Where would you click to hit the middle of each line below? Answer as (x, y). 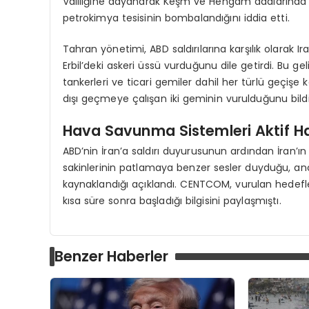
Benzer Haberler (111, 257)
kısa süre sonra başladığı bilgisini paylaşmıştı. (172, 200)
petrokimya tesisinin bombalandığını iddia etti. (176, 18)
